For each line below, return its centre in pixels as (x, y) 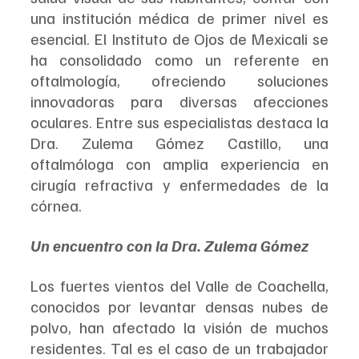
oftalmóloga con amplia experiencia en (179, 163)
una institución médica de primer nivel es (179, 17)
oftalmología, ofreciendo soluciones (179, 80)
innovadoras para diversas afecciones (179, 101)
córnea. (59, 205)
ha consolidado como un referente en (179, 59)
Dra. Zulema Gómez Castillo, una (179, 142)
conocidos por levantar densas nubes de (179, 306)
